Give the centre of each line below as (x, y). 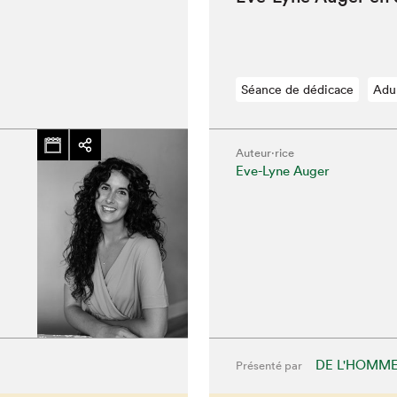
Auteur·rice (265, 153)
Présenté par (269, 366)
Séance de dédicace (297, 90)
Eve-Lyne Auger (282, 171)
